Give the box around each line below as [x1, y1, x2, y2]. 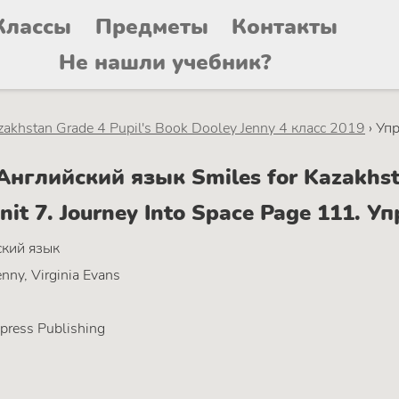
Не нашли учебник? [58, 48, 271, 77]
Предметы [94, 12, 208, 41]
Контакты [232, 12, 338, 41]
